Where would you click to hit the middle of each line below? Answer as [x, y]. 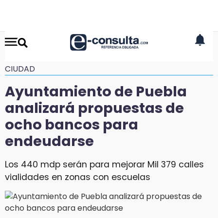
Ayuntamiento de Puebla [96, 91]
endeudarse [49, 141]
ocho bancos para [72, 125]
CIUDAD [20, 69]
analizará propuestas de [94, 108]
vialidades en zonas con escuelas [78, 177]
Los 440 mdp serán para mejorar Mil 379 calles [104, 164]
